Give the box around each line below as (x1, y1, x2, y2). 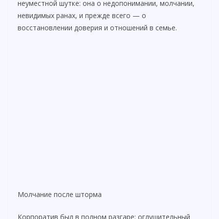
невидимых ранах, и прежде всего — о (18, 11, 146, 21)
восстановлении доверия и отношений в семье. (18, 23, 177, 33)
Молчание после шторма (18, 190, 102, 199)
